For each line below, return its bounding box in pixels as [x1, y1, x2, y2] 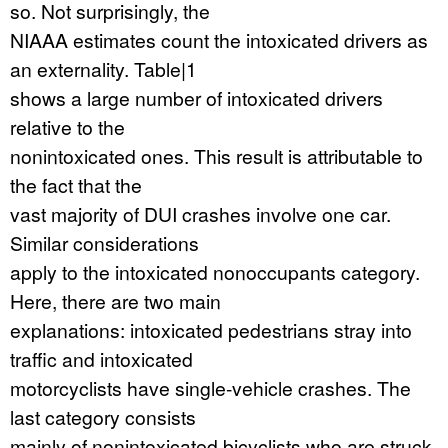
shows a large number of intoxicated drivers [10, 84, 383, 111]
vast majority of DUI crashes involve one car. [10, 200, 391, 227]
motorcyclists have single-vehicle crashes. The [10, 374, 411, 401]
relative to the [10, 113, 125, 140]
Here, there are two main [10, 287, 221, 314]
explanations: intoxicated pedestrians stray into [10, 316, 412, 343]
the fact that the [10, 171, 142, 198]
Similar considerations [10, 229, 199, 256]
